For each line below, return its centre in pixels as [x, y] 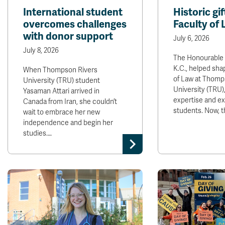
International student [73, 12]
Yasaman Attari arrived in [61, 91]
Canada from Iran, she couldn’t [70, 102]
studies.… [37, 133]
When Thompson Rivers [60, 70]
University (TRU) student [62, 81]
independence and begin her [68, 123]
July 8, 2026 [41, 50]
